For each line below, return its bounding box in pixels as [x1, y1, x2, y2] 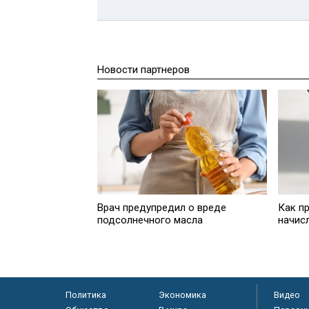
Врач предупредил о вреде [97, 201, 227, 214]
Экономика [158, 290, 206, 301]
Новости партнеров [97, 63, 190, 77]
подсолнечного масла [97, 213, 203, 226]
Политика [65, 290, 106, 301]
